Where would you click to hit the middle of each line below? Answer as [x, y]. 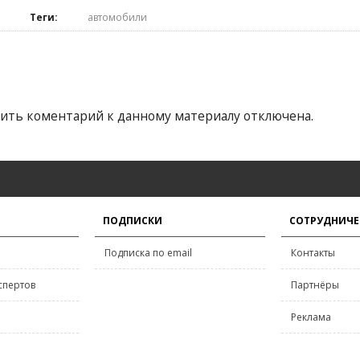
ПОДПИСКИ [133, 221]
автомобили [117, 17]
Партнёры [315, 285]
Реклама [311, 317]
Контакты [313, 253]
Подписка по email [148, 253]
